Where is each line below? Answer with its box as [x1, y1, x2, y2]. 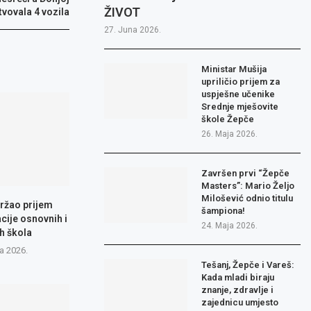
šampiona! [201, 205, 246, 217]
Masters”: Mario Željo [201, 180, 295, 192]
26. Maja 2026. [201, 129, 258, 140]
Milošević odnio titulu [201, 193, 294, 204]
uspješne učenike [201, 89, 276, 100]
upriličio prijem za [201, 76, 280, 87]
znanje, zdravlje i [201, 285, 274, 296]
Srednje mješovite [201, 101, 279, 112]
